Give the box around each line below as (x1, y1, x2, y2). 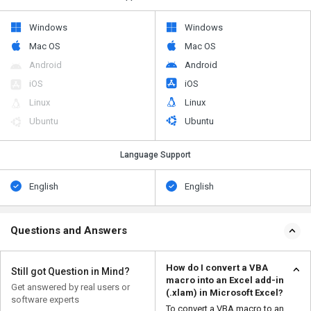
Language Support (120, 149, 191, 160)
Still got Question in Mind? (11, 265, 130, 277)
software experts (11, 294, 79, 305)
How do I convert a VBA (166, 262, 268, 273)
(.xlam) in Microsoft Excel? (166, 287, 283, 298)
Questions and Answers (10, 224, 127, 237)
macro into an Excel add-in (166, 274, 284, 285)
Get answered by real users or (11, 281, 130, 292)
